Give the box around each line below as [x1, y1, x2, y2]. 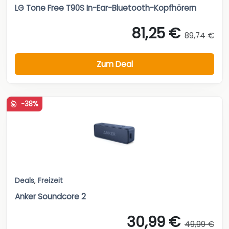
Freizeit [38, 176, 63, 186]
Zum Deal [96, 58, 133, 70]
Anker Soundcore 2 [15, 191, 86, 202]
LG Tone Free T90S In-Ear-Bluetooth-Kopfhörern [15, 3, 196, 14]
